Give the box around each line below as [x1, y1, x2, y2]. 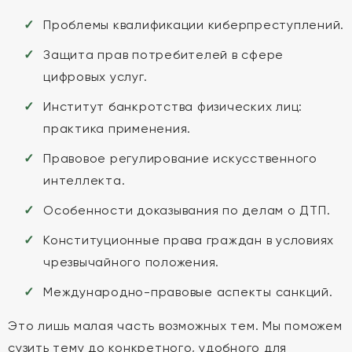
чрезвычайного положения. [43, 255, 219, 269]
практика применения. [43, 121, 191, 136]
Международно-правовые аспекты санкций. [43, 284, 333, 299]
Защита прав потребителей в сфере [43, 47, 284, 62]
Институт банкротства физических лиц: [43, 99, 302, 114]
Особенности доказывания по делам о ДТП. [43, 203, 331, 218]
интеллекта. [43, 173, 126, 188]
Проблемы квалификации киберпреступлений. [43, 17, 344, 32]
